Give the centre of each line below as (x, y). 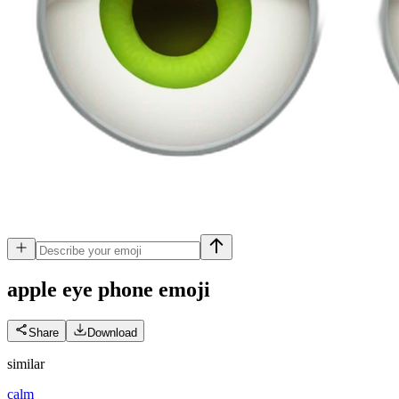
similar (26, 363)
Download (112, 332)
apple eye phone (80, 289)
